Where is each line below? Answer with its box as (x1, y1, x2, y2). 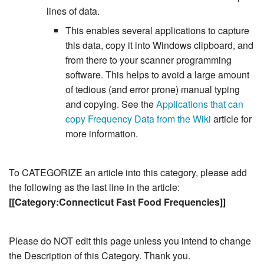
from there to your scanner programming (65, 53, 232, 67)
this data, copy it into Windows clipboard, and (65, 38, 253, 52)
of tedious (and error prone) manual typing (65, 82, 240, 97)
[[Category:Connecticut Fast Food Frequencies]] (9, 195, 226, 209)
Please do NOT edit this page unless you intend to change (9, 234, 251, 248)
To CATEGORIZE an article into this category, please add (9, 166, 247, 180)
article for (211, 112, 252, 126)
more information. (65, 127, 138, 141)
